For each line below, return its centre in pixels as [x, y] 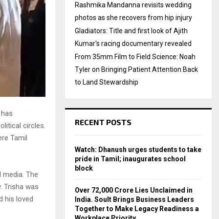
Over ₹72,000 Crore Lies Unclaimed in [134, 190]
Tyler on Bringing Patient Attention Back [136, 69]
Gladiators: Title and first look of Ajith [131, 31]
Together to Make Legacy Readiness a [137, 209]
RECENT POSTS [103, 122]
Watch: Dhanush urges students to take [138, 150]
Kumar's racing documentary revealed [133, 44]
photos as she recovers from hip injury [133, 18]
